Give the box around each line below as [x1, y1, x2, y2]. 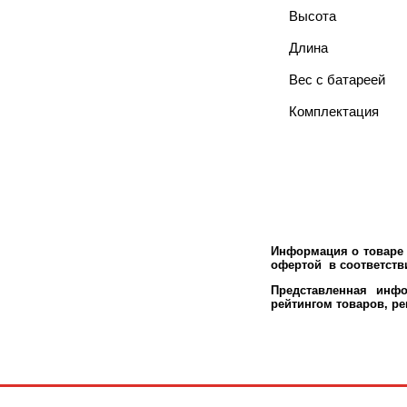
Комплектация [289, 104, 379, 119]
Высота [289, 8, 336, 24]
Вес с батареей [289, 72, 385, 87]
